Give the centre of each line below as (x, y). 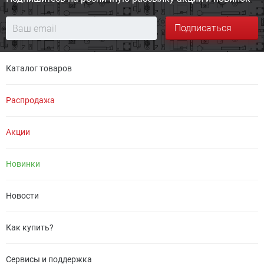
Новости (22, 196)
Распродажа (30, 100)
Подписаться (203, 28)
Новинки (23, 164)
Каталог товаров (39, 68)
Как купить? (30, 227)
